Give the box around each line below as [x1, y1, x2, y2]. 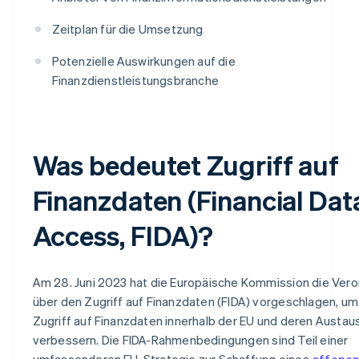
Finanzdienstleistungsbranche [51, 71, 220, 88]
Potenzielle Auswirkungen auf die [51, 52, 236, 69]
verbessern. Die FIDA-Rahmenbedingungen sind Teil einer [32, 331, 349, 348]
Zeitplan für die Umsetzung [51, 20, 204, 37]
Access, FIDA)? [32, 217, 214, 252]
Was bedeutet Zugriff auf [32, 147, 340, 182]
